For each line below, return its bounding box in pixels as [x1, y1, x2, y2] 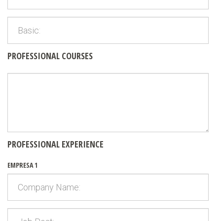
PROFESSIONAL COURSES [7, 49, 93, 62]
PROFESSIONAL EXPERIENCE [7, 138, 104, 150]
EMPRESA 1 [7, 160, 37, 170]
